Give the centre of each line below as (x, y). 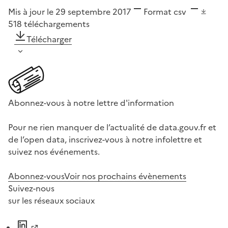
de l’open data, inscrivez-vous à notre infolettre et (105, 140)
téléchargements (57, 24)
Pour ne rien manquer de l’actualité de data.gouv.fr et (112, 127)
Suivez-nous (31, 189)
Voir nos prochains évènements (125, 176)
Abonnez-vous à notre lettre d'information (91, 103)
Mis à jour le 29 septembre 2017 (70, 12)
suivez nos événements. (54, 152)
